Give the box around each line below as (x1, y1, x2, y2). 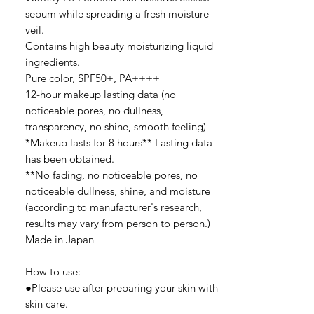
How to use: (25, 265, 81, 278)
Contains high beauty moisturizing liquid (25, 39, 213, 53)
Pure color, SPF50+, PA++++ (25, 71, 160, 85)
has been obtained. (25, 152, 125, 165)
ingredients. (25, 55, 80, 69)
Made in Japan (25, 233, 94, 246)
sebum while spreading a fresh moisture (25, 7, 209, 20)
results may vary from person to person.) (25, 217, 213, 230)
